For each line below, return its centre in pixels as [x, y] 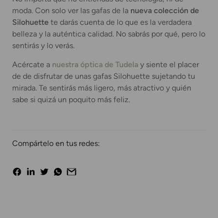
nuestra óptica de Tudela [95, 64]
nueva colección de [164, 11]
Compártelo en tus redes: [56, 143]
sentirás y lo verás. [43, 46]
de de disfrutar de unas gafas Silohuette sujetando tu [104, 76]
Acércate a [32, 64]
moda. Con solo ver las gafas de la [70, 11]
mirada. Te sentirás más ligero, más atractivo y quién [102, 88]
